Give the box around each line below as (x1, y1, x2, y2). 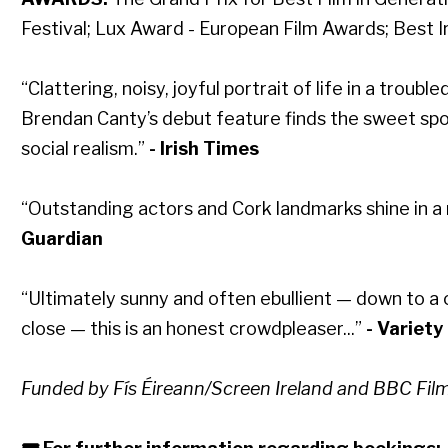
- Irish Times (148, 138, 259, 160)
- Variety (365, 318, 443, 340)
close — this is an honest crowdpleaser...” (20, 318, 366, 340)
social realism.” (20, 138, 149, 160)
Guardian (20, 228, 103, 250)
